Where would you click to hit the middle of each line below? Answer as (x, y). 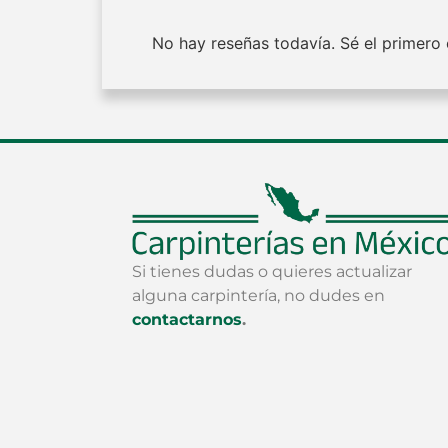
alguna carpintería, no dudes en (258, 296)
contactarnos (187, 320)
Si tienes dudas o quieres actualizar (272, 272)
